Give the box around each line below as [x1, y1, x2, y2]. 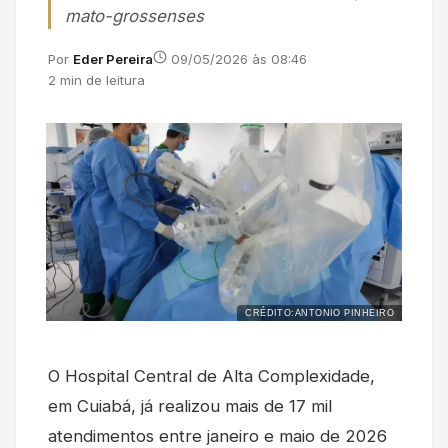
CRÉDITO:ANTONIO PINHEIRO [245, 307, 394, 318]
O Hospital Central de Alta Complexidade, [48, 365, 375, 386]
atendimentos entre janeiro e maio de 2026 [48, 425, 387, 446]
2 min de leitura [48, 72, 145, 89]
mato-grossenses [65, 6, 204, 27]
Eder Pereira [73, 51, 153, 68]
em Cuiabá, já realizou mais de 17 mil [48, 395, 332, 416]
